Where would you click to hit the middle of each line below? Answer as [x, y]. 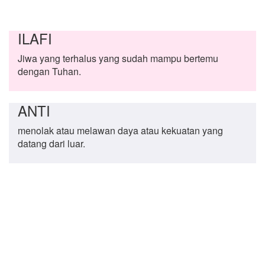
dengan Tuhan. [49, 71]
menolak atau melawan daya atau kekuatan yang [120, 130]
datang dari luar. [51, 143]
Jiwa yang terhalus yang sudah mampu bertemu [118, 58]
